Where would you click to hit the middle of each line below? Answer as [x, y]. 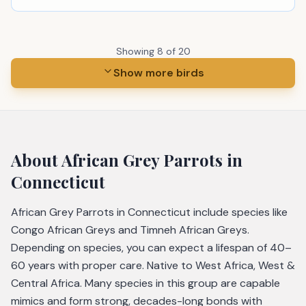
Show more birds [158, 73]
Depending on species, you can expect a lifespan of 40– [151, 248]
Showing [136, 51]
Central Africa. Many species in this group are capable [145, 283]
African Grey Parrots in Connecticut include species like [149, 212]
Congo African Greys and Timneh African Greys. [130, 230]
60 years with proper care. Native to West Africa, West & [153, 265]
